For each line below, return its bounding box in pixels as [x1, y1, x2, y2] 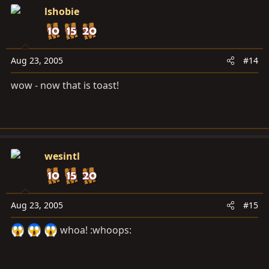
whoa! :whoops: [58, 223, 132, 237]
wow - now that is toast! [11, 79, 119, 92]
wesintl [44, 150, 80, 163]
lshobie [44, 5, 79, 19]
